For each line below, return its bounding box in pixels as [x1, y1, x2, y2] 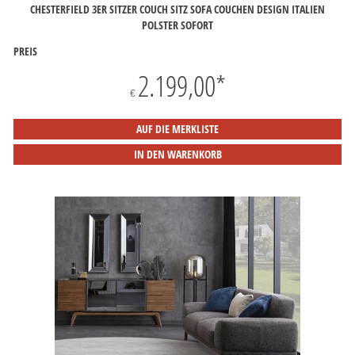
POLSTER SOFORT [142, 17, 213, 32]
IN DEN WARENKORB [133, 147, 222, 162]
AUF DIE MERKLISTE [136, 121, 219, 136]
